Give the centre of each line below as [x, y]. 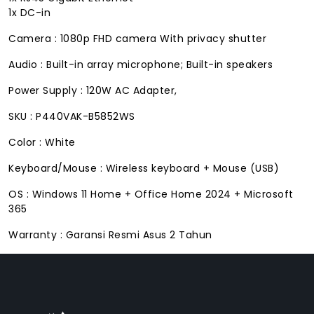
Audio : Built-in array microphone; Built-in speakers [141, 64]
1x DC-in [29, 12]
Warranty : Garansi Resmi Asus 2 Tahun [110, 234]
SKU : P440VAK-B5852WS [72, 116]
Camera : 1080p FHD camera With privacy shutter [137, 38]
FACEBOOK [68, 275]
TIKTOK [57, 305]
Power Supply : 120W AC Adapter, [93, 90]
